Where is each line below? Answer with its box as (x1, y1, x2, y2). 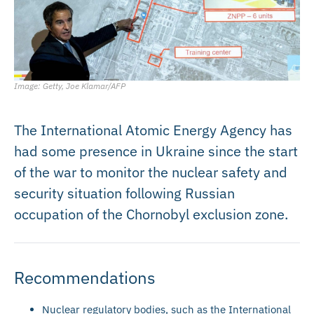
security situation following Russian (14, 183, 235, 203)
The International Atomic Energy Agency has (14, 120, 292, 139)
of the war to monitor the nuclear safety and (14, 162, 287, 182)
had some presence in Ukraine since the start (14, 141, 298, 161)
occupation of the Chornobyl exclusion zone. (14, 204, 288, 224)
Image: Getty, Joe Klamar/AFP (14, 80, 125, 91)
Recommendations (14, 266, 156, 289)
